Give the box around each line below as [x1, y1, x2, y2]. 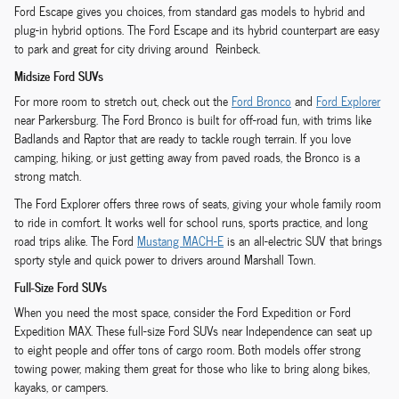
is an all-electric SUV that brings [224, 231, 382, 252]
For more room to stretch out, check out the [14, 91, 232, 112]
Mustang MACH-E [137, 231, 224, 252]
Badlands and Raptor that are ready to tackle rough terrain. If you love [14, 128, 351, 150]
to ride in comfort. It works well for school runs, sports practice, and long [14, 212, 368, 233]
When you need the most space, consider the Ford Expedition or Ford [14, 302, 351, 323]
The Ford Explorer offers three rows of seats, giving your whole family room [14, 193, 381, 215]
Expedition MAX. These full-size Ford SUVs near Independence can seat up [14, 321, 372, 342]
